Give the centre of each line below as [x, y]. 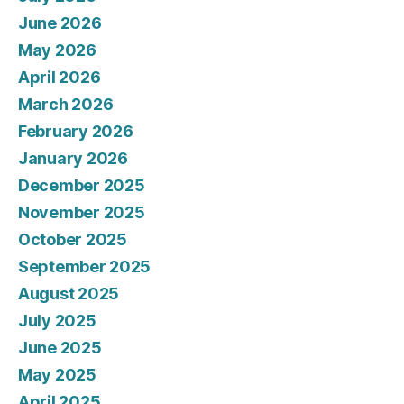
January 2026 [73, 159]
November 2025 [82, 213]
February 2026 [76, 132]
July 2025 [57, 321]
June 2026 [60, 23]
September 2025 [85, 267]
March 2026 [66, 105]
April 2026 [60, 78]
